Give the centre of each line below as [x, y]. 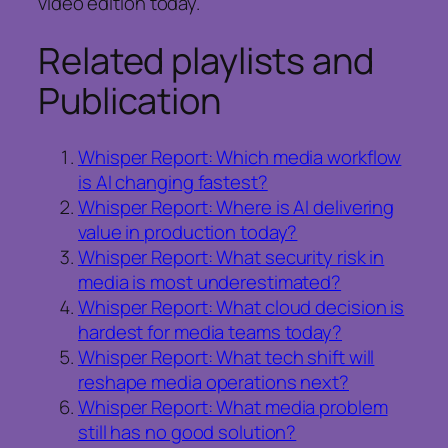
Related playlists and [206, 60]
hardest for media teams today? [210, 331]
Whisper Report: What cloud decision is [241, 306]
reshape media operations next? [213, 381]
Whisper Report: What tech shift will [226, 356]
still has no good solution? [187, 431]
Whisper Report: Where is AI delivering [236, 206]
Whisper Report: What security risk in [231, 256]
